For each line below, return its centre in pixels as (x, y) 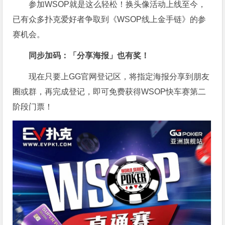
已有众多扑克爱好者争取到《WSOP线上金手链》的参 (109, 20)
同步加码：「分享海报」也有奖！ (89, 56)
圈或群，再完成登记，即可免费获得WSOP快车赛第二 (109, 92)
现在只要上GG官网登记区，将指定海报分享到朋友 (119, 77)
